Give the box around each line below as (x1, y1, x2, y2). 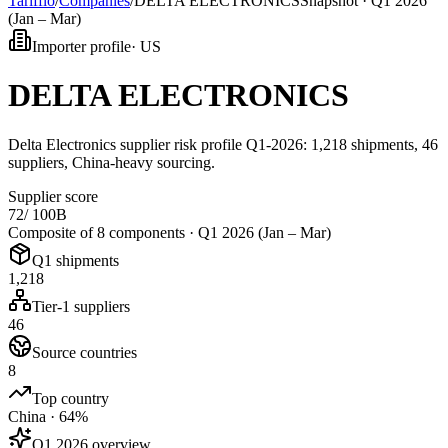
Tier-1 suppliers (32, 297, 130, 315)
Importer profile (32, 38, 131, 55)
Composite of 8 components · (8, 223, 198, 241)
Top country (32, 389, 109, 407)
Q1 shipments (32, 251, 119, 269)
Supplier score (8, 187, 98, 205)
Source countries (32, 343, 137, 361)
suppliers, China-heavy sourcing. (8, 153, 215, 171)
